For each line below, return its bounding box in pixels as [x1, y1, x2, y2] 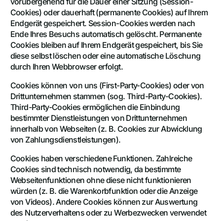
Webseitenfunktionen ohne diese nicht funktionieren [10, 175, 191, 185]
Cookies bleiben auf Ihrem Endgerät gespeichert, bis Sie [10, 40, 203, 50]
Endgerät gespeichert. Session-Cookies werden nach [10, 18, 195, 29]
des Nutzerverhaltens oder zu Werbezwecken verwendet [10, 208, 207, 218]
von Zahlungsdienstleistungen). [10, 135, 121, 145]
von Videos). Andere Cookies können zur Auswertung [10, 197, 198, 207]
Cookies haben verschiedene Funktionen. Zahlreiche [10, 153, 192, 164]
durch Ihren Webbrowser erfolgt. [10, 62, 123, 72]
